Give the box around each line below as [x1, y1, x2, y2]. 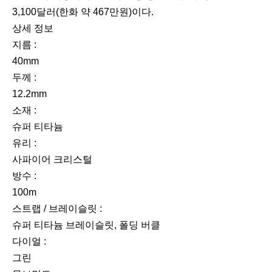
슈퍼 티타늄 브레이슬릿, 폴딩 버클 [12, 220, 160, 231]
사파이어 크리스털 [12, 154, 92, 165]
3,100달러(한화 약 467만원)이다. [12, 7, 156, 18]
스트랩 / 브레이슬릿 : [12, 203, 102, 214]
